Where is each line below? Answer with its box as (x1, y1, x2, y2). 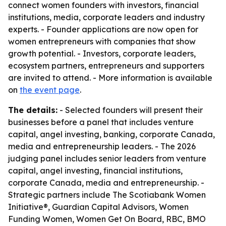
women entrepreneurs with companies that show (8, 36, 196, 46)
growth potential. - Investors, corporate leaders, (8, 48, 196, 59)
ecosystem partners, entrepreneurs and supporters (8, 61, 204, 71)
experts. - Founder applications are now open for (8, 24, 198, 34)
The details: (8, 105, 58, 115)
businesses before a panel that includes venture (8, 117, 194, 127)
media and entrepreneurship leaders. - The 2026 (8, 141, 196, 151)
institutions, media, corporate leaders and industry (8, 12, 205, 22)
